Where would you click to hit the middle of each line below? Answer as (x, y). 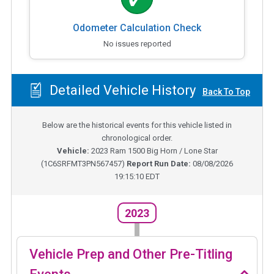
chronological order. (137, 138)
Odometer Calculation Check (137, 28)
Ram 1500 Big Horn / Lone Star (164, 151)
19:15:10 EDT (137, 177)
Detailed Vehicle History (121, 91)
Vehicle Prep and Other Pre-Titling (131, 254)
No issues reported (137, 43)
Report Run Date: (160, 164)
